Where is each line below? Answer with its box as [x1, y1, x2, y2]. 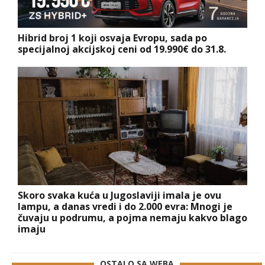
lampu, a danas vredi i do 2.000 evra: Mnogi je [18, 199, 232, 213]
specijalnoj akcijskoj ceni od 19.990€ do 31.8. [18, 42, 226, 56]
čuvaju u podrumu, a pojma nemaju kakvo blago [18, 211, 247, 224]
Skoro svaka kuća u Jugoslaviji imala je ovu [18, 188, 221, 202]
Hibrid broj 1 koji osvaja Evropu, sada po [18, 31, 207, 44]
